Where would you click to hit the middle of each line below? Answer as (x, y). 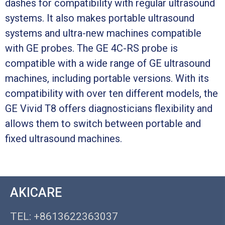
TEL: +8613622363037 (64, 216)
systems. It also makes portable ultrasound (100, 18)
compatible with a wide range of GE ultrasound (108, 63)
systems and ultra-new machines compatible (103, 33)
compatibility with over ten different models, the (111, 93)
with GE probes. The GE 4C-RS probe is (91, 48)
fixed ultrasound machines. (64, 138)
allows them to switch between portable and (103, 123)
